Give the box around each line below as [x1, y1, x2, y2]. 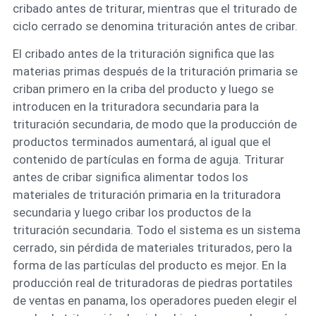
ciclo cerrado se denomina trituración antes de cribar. [12, 18, 298, 33]
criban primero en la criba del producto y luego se [12, 81, 274, 96]
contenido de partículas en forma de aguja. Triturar [12, 152, 284, 166]
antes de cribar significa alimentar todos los [12, 169, 248, 184]
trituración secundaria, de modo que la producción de [12, 116, 297, 131]
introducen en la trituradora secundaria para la [12, 99, 259, 114]
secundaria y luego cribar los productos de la [12, 205, 251, 219]
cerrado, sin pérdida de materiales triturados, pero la [12, 240, 292, 255]
